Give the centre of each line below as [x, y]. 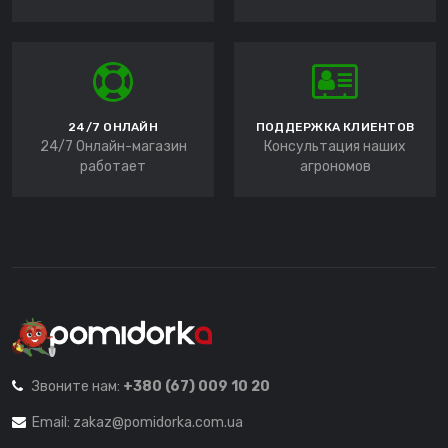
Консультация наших [335, 147]
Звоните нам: [77, 386]
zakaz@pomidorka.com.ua [158, 422]
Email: [52, 422]
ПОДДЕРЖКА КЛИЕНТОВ [335, 127]
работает [113, 167]
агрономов [335, 167]
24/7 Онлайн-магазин [113, 147]
